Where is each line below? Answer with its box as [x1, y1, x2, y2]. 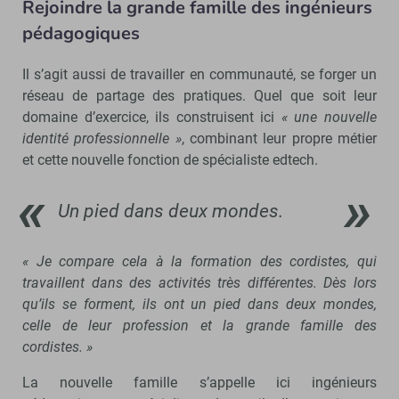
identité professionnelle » [22, 129, 182, 147]
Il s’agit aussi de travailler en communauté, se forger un [22, 65, 377, 83]
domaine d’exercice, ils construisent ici [22, 108, 281, 126]
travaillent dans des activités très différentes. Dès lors [22, 273, 377, 291]
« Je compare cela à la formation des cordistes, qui [22, 252, 377, 270]
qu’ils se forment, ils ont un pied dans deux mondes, [22, 295, 377, 313]
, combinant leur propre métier [181, 129, 378, 147]
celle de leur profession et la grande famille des [22, 316, 377, 334]
